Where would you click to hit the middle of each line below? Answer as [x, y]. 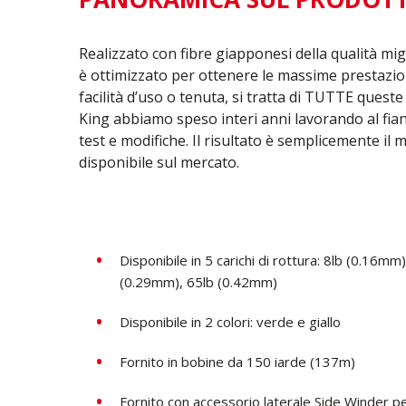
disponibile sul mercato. [159, 162]
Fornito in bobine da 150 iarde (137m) [237, 362]
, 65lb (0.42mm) [228, 282]
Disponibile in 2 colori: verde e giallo [230, 322]
